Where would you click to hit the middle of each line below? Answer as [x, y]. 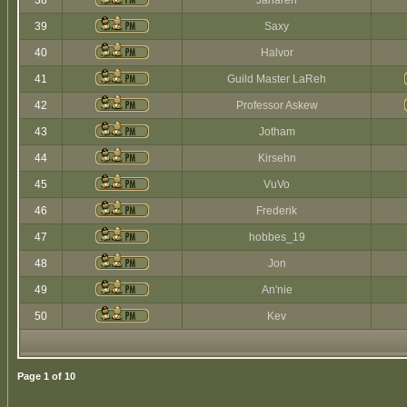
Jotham [277, 132]
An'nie [277, 290]
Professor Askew [277, 105]
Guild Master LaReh [277, 79]
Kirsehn [277, 158]
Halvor [277, 53]
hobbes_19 [277, 237]
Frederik [277, 211]
